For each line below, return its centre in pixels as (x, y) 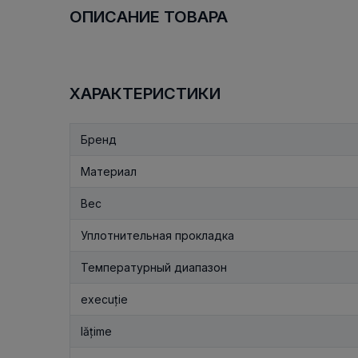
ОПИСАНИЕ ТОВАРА (149, 16)
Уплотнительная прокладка (157, 235)
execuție (104, 299)
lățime (96, 331)
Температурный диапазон (154, 267)
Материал (109, 171)
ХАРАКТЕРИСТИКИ (145, 93)
